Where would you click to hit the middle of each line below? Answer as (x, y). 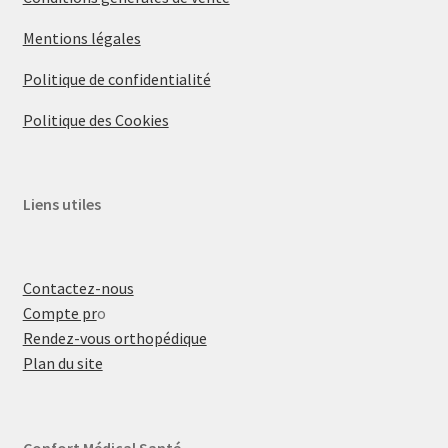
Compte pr (59, 313)
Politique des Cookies (95, 119)
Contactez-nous (78, 288)
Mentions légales (81, 37)
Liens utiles (61, 203)
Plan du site (62, 363)
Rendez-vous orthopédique (114, 338)
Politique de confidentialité (116, 78)
